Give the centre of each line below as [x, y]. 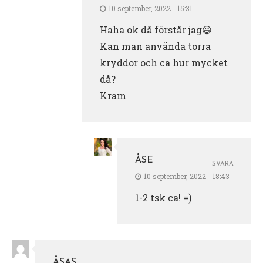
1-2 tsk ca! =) [163, 197]
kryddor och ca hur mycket [164, 62]
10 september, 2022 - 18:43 [187, 176]
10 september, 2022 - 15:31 [151, 8]
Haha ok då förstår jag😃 [156, 29]
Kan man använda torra [155, 46]
